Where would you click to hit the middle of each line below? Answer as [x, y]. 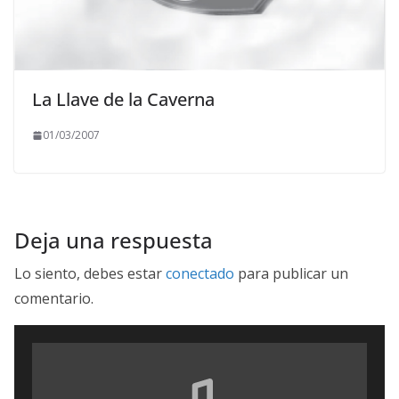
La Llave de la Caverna [123, 100]
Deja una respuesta [114, 240]
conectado [200, 274]
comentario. [54, 299]
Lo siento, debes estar [90, 274]
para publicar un [291, 274]
